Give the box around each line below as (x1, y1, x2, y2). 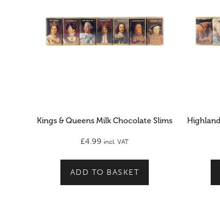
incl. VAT (104, 138, 129, 145)
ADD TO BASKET (70, 167, 139, 177)
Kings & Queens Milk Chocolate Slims (37, 116, 172, 125)
